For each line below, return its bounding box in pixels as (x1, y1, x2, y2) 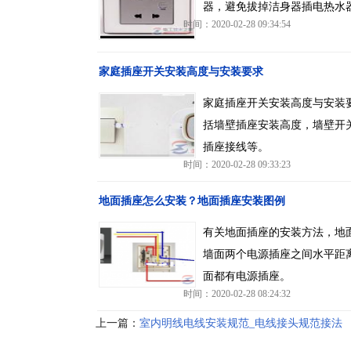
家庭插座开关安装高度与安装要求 (99, 66, 263, 78)
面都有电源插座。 (203, 270, 291, 282)
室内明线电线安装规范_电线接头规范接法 (139, 317, 342, 329)
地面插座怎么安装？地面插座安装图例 (99, 195, 285, 207)
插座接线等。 (203, 141, 269, 153)
